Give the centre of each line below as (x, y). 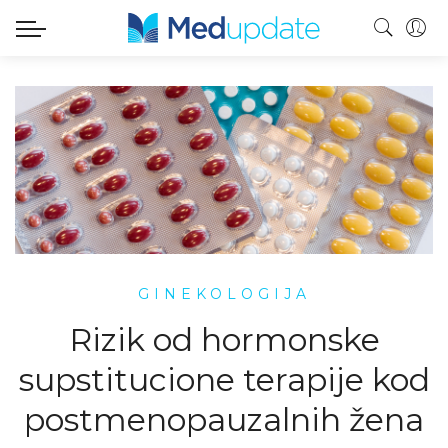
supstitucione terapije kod (224, 379)
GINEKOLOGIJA (224, 293)
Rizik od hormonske (224, 339)
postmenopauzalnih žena (224, 419)
